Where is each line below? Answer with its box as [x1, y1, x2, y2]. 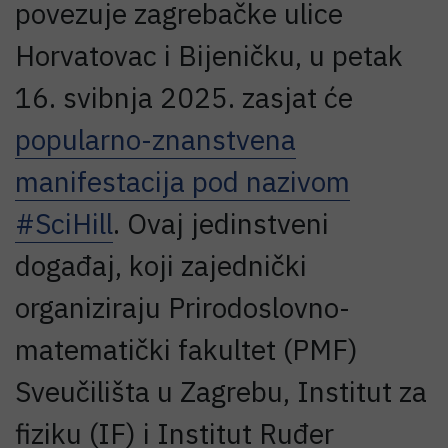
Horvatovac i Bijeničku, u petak [15, 37, 403, 75]
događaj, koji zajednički [15, 247, 307, 285]
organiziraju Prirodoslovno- [15, 289, 350, 327]
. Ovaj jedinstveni [113, 205, 329, 243]
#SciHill [15, 205, 113, 243]
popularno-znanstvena [15, 121, 296, 159]
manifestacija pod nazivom [15, 163, 350, 201]
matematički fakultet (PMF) [15, 331, 358, 369]
